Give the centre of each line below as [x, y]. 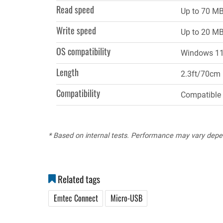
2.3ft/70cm [201, 74]
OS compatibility [83, 52]
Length [67, 72]
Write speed [76, 31]
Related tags [78, 179]
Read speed [75, 10]
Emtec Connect [76, 198]
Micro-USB [126, 198]
